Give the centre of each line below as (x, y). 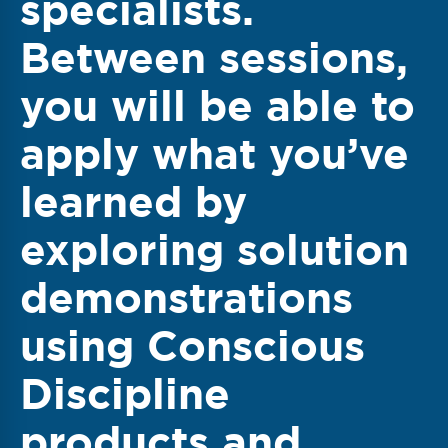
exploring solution (214, 249)
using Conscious (192, 345)
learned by (133, 201)
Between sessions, (214, 57)
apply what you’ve (214, 153)
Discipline (125, 393)
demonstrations (186, 297)
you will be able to (217, 105)
